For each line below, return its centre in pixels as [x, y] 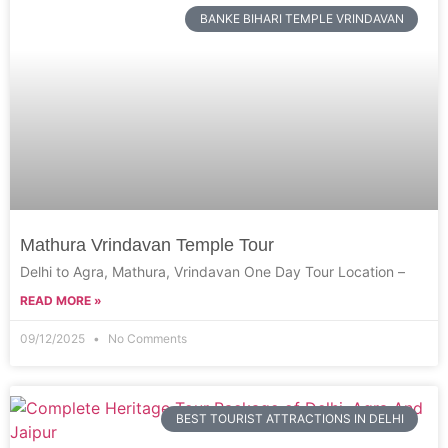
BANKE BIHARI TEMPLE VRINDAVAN [301, 19]
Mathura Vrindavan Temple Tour [147, 245]
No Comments [146, 338]
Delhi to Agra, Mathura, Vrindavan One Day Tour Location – [212, 271]
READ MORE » [61, 300]
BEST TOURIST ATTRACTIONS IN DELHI [289, 419]
